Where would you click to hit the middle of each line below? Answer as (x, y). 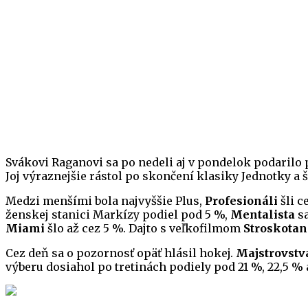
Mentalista (263, 215)
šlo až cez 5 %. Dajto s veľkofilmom (144, 229)
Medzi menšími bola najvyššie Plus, (105, 201)
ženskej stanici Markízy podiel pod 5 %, (118, 215)
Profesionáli (241, 201)
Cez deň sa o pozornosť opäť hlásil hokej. (121, 253)
